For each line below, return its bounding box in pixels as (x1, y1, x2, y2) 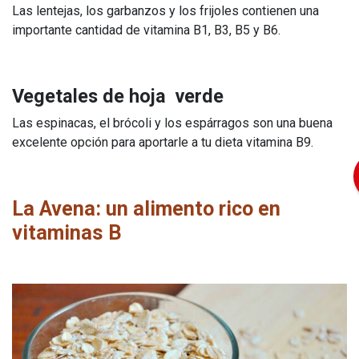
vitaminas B (12, 221, 122, 245)
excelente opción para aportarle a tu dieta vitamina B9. (12, 135, 313, 151)
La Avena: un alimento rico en (12, 197, 280, 221)
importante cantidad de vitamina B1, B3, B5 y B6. (12, 22, 280, 38)
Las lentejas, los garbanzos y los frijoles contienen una (12, 3, 319, 19)
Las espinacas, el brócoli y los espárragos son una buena (12, 115, 333, 131)
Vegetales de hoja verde (12, 85, 228, 108)
